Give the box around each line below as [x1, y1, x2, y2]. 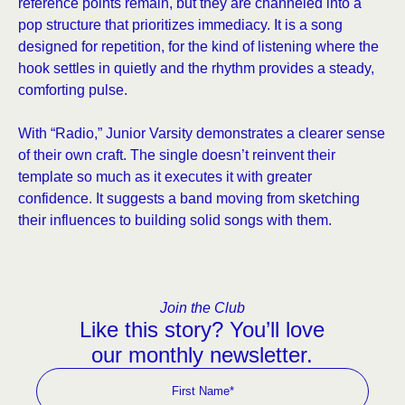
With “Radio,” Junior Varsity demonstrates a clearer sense [18, 126, 385, 141]
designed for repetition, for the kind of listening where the [18, 39, 379, 54]
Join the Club [160, 300, 245, 316]
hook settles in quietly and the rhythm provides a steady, [18, 61, 374, 76]
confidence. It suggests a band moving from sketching [18, 191, 360, 206]
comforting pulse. [18, 82, 127, 98]
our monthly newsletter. [91, 343, 314, 367]
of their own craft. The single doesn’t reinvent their [18, 147, 335, 163]
